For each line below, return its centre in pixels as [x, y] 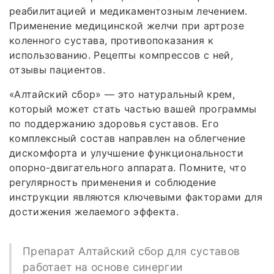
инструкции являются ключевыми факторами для [136, 197]
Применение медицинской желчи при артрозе [127, 25]
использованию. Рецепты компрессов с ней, [121, 55]
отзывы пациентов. [57, 69]
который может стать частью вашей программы [133, 109]
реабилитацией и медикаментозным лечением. [128, 11]
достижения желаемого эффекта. [94, 211]
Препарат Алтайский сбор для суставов [131, 251]
